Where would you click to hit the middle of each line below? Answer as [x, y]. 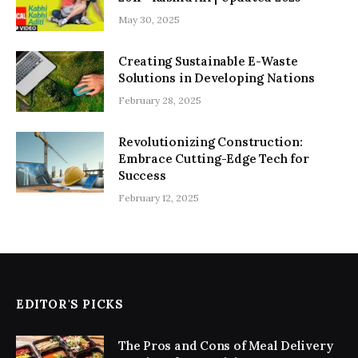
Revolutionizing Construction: [211, 142]
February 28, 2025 [160, 101]
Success [142, 176]
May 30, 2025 [149, 20]
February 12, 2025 [159, 198]
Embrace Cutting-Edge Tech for [214, 159]
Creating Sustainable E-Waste [208, 62]
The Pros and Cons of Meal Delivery [226, 346]
